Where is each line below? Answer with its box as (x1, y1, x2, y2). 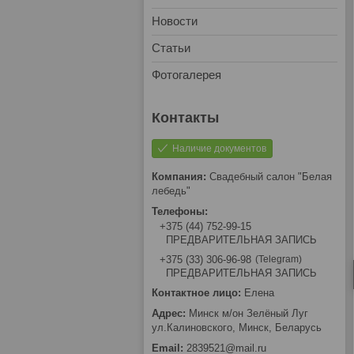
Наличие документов (172, 143, 266, 154)
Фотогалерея (152, 68, 221, 81)
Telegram (258, 254, 299, 265)
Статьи (152, 41, 190, 55)
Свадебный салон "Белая (209, 171, 332, 183)
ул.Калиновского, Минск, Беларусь (152, 322, 322, 334)
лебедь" (152, 185, 190, 197)
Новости (152, 14, 198, 28)
